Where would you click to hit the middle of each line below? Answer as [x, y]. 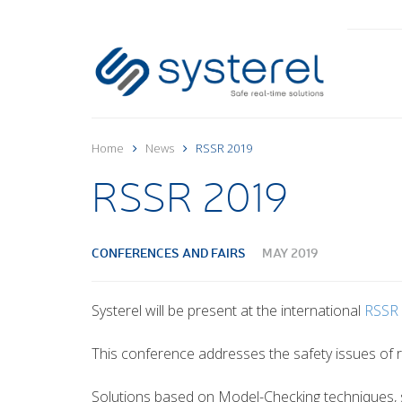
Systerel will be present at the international [228, 310]
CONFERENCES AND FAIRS [169, 252]
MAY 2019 [290, 252]
